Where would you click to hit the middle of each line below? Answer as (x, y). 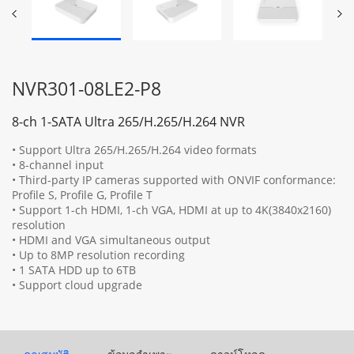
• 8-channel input (58, 164)
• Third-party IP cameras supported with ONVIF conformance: (174, 179)
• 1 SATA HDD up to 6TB (74, 269)
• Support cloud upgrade (77, 284)
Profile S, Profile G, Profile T (82, 194)
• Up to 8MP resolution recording (98, 254)
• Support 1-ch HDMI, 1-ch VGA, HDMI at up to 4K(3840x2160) (171, 209)
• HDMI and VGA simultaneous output (111, 239)
